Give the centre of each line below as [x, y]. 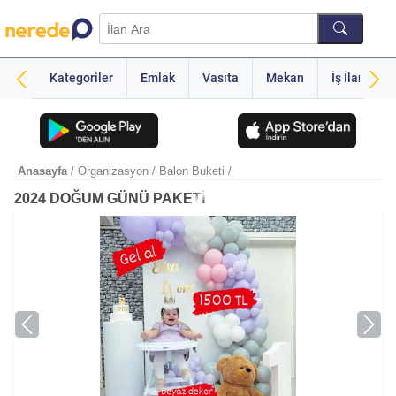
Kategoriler [82, 78]
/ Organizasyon [110, 171]
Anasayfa [44, 171]
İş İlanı [350, 78]
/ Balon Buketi [188, 171]
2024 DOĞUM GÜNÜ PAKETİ [110, 198]
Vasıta [221, 78]
